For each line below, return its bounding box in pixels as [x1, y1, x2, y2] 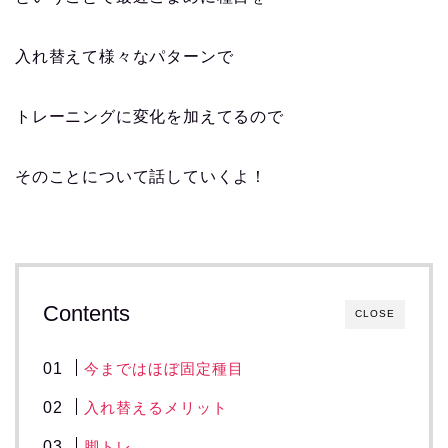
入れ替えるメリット [84, 399, 229, 417]
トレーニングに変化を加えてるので [15, 108, 284, 126]
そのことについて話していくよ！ [15, 168, 267, 186]
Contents [43, 301, 130, 327]
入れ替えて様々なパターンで [15, 48, 234, 66]
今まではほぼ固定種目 [84, 360, 245, 378]
